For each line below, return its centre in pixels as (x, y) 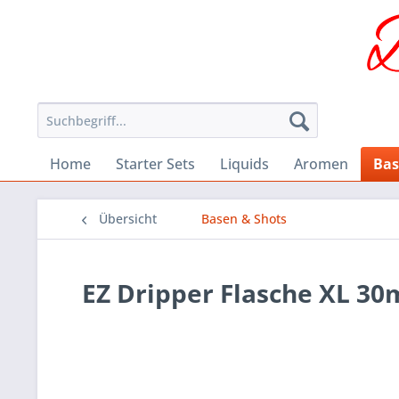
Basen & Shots (244, 219)
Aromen (321, 164)
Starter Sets (155, 164)
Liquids (244, 164)
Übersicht (128, 219)
